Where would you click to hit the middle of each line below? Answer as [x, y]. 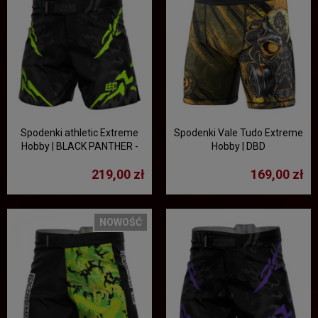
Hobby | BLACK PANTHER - [79, 146]
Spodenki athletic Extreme [79, 133]
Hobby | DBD [238, 146]
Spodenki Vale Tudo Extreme [238, 133]
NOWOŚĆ [121, 222]
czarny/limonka [79, 160]
